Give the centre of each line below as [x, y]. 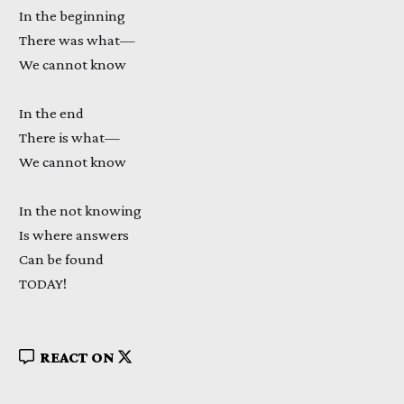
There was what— [77, 41]
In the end [51, 114]
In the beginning [72, 16]
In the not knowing [80, 211]
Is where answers [73, 235]
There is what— [69, 138]
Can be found [61, 260]
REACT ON [77, 357]
